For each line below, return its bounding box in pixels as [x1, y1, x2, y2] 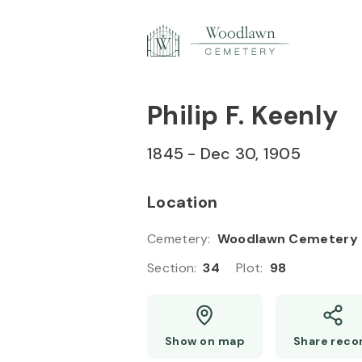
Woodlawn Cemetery [217, 230, 358, 247]
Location [147, 192, 217, 213]
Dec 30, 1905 [200, 143, 301, 164]
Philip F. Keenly [147, 99, 338, 133]
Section [147, 259, 195, 276]
